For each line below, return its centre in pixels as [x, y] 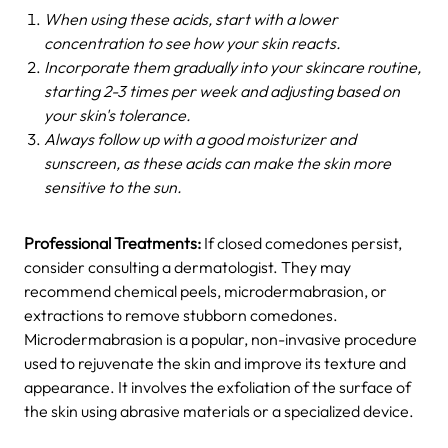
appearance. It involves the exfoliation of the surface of [217, 386]
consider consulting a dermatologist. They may [187, 266]
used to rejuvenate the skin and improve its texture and [215, 362]
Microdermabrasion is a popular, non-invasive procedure [220, 338]
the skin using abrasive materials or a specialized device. [219, 410]
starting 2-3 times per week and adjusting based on [222, 90]
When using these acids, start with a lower [191, 18]
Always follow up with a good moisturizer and [200, 138]
